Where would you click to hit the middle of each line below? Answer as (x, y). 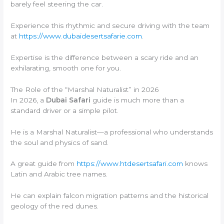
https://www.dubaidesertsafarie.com (81, 36)
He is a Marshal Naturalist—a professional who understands (112, 132)
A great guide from (44, 164)
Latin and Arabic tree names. (59, 174)
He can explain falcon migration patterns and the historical (110, 196)
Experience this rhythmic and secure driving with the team (110, 25)
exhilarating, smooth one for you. (66, 68)
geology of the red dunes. (55, 206)
